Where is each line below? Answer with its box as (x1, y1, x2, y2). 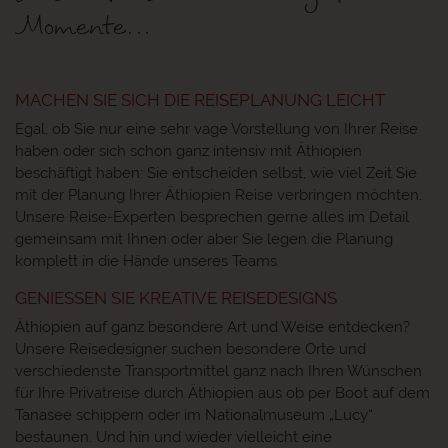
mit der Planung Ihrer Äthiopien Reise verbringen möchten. (15, 185, 422, 204)
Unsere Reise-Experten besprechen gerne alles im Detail (15, 207, 409, 226)
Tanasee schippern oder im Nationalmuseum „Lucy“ (15, 405, 373, 424)
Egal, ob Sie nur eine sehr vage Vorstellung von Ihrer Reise (15, 119, 418, 138)
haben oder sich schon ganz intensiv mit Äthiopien (15, 141, 362, 160)
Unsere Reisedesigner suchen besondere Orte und (15, 339, 366, 358)
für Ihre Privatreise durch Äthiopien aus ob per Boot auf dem (15, 383, 430, 402)
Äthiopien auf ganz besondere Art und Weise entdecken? (15, 317, 410, 336)
